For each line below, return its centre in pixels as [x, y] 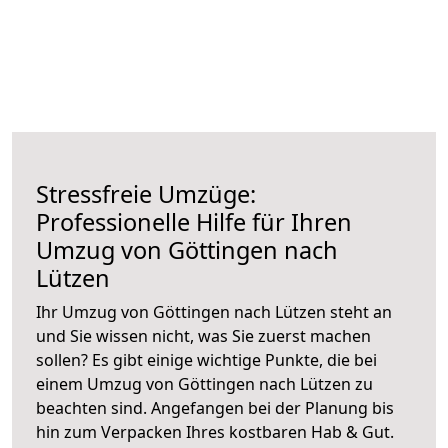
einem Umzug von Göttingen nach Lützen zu [204, 383]
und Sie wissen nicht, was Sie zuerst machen [203, 335]
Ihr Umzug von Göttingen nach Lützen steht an [214, 311]
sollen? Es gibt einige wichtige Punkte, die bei [206, 359]
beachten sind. [93, 407]
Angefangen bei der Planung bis [272, 407]
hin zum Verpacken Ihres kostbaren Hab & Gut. [215, 431]
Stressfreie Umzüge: [146, 193]
